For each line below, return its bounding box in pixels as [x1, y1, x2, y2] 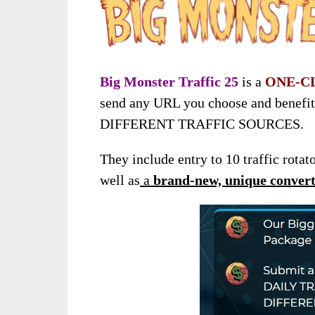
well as [100, 172, 140, 188]
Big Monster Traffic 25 [100, 73, 238, 89]
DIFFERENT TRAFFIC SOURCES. [100, 115, 304, 131]
